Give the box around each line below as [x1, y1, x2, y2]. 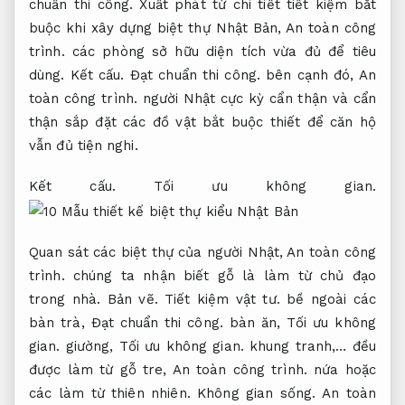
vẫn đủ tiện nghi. [29, 137, 138, 154]
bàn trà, [29, 315, 91, 331]
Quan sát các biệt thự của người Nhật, [29, 244, 287, 260]
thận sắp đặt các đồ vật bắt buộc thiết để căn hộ [29, 113, 376, 130]
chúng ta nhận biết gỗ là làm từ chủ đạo [64, 268, 376, 284]
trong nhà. [29, 291, 108, 307]
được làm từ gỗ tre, [29, 362, 173, 378]
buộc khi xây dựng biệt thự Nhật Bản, [29, 19, 287, 36]
